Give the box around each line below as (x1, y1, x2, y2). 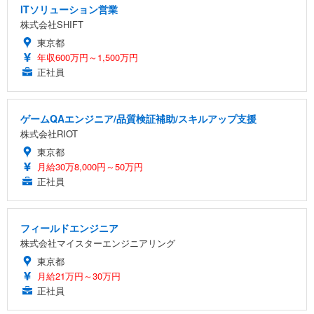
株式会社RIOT (20, 126, 78, 140)
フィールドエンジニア (20, 220, 118, 235)
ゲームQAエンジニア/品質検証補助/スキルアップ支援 (20, 111, 257, 125)
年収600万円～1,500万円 (37, 50, 138, 64)
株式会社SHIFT (20, 17, 83, 31)
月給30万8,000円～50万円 (37, 159, 143, 173)
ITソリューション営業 (20, 1, 118, 16)
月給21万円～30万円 (37, 268, 121, 282)
